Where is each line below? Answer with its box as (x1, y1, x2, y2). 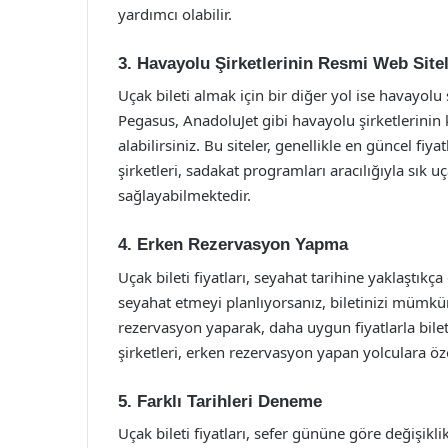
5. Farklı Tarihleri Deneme (118, 391, 322, 411)
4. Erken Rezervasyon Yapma (118, 235, 348, 254)
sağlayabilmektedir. (118, 185, 251, 205)
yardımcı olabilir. (118, 3, 232, 24)
